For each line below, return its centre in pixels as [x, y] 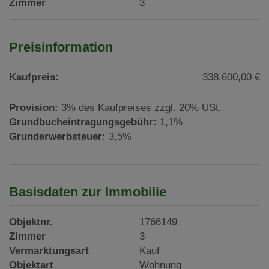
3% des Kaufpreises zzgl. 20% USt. [141, 107]
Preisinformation [61, 47]
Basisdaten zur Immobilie [88, 192]
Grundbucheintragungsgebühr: [83, 122]
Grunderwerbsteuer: [57, 136]
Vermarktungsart [49, 250]
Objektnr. [31, 222]
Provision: [34, 107]
